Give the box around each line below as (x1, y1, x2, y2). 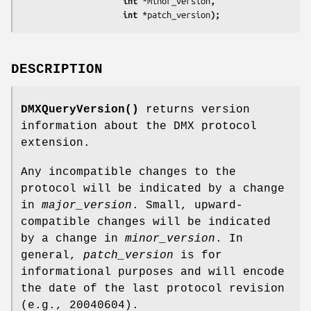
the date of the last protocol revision (21, 282, 285, 295)
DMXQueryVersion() (21, 103, 139, 116)
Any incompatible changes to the (21, 165, 236, 178)
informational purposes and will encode (21, 265, 285, 278)
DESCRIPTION (11, 61, 103, 77)
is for (174, 249, 222, 262)
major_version (42, 199, 132, 212)
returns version (139, 103, 250, 116)
